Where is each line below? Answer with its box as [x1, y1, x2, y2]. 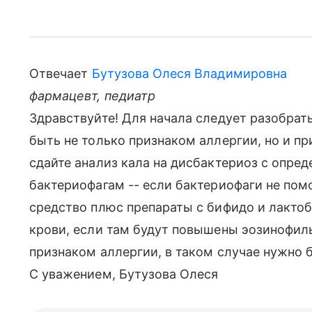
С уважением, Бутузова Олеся [29, 267, 219, 281]
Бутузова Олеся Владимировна [91, 66, 287, 81]
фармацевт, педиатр [29, 88, 155, 103]
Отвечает [29, 66, 92, 81]
